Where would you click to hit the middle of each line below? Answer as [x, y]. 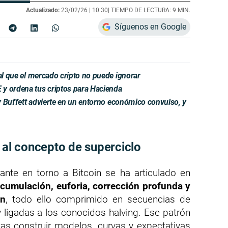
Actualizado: [43, 10]
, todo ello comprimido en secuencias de [98, 199]
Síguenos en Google [150, 26]
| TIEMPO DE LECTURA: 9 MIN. [149, 10]
